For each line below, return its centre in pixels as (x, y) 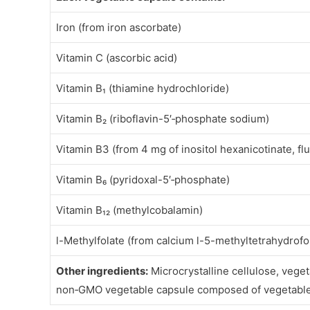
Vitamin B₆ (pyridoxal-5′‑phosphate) (143, 180)
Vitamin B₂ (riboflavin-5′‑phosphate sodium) (163, 119)
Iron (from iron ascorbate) (119, 28)
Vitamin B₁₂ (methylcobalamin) (129, 210)
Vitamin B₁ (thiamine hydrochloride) (143, 89)
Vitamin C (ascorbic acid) (117, 58)
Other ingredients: (102, 271)
